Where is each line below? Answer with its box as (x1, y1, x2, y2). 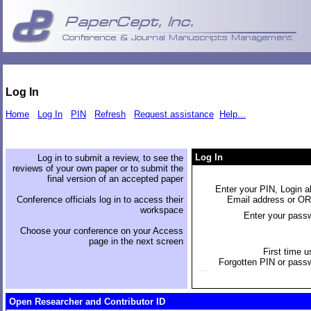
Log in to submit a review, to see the (37, 152, 183, 163)
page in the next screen (89, 235, 183, 246)
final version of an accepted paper (47, 173, 183, 184)
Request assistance (134, 109, 214, 120)
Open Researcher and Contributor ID (9, 296, 165, 307)
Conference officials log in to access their (17, 194, 183, 205)
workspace (140, 204, 183, 215)
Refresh (94, 109, 126, 120)
